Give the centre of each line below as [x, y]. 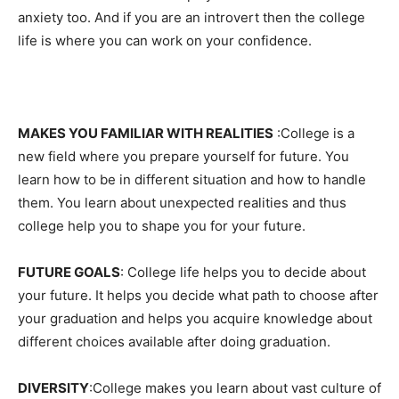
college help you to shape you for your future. [162, 226]
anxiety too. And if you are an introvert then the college [191, 17]
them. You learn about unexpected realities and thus [182, 203]
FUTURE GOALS [69, 272]
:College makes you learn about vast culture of [235, 388]
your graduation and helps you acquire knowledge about [195, 318]
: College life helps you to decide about [243, 272]
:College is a [314, 133]
